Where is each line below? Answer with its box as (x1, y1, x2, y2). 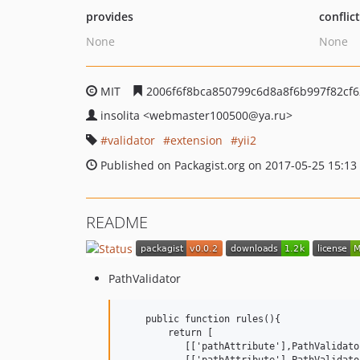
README (86, 211, 148, 233)
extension (170, 133, 223, 148)
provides (86, 9, 133, 24)
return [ (123, 326, 213, 338)
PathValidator (108, 270, 181, 286)
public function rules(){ (123, 313, 280, 325)
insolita (100, 108, 143, 123)
